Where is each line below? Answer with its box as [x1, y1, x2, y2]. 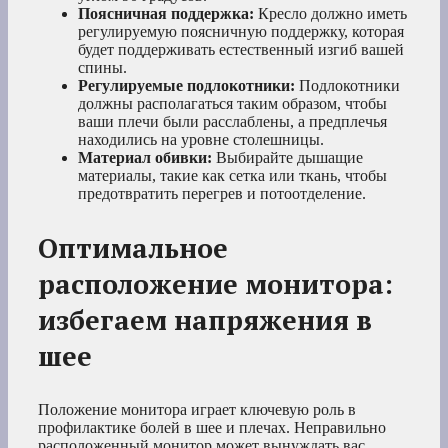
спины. [78, 59, 127, 77]
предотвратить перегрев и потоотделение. [78, 185, 366, 203]
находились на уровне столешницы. [78, 131, 324, 149]
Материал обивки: [78, 149, 212, 167]
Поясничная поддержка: [78, 5, 254, 23]
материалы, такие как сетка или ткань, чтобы [78, 167, 387, 185]
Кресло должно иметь [254, 5, 407, 23]
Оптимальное [38, 230, 228, 267]
